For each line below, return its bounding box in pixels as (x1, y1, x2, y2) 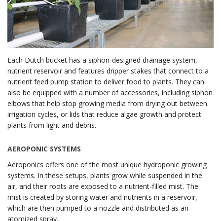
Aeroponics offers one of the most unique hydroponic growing (7, 159, 207, 169)
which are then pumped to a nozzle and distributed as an (7, 203, 188, 213)
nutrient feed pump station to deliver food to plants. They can (7, 76, 204, 86)
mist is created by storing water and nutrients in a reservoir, (7, 192, 197, 202)
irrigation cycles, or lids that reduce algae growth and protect (7, 109, 201, 119)
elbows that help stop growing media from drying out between (7, 98, 207, 108)
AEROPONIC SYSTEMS (7, 144, 81, 153)
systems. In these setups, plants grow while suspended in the (7, 170, 202, 180)
